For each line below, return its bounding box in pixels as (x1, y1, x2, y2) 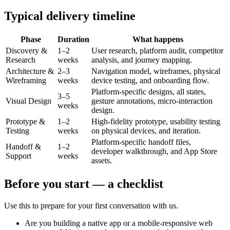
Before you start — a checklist (4, 177, 163, 190)
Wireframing (6, 75, 46, 85)
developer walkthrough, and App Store (91, 146, 217, 156)
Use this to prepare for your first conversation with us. (4, 201, 178, 210)
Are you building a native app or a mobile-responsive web (25, 218, 213, 227)
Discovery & (6, 46, 47, 55)
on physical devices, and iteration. (91, 126, 201, 135)
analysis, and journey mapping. (91, 55, 192, 64)
